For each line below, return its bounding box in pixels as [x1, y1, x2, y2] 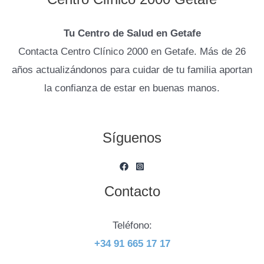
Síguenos [103, 130, 161, 146]
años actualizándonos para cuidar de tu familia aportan [12, 64, 252, 75]
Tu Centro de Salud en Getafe [63, 27, 201, 39]
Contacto [104, 183, 160, 200]
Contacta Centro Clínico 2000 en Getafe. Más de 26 [18, 45, 246, 57]
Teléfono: [112, 220, 152, 232]
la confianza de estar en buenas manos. [44, 82, 220, 94]
